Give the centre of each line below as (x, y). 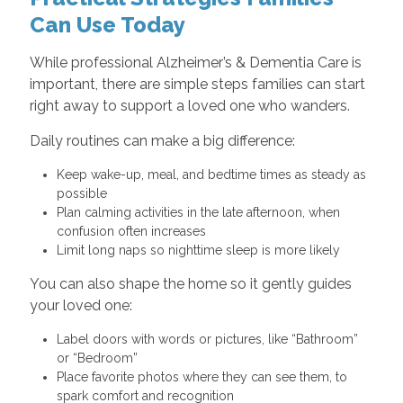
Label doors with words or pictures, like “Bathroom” (207, 340)
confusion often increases (134, 232)
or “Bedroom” (100, 358)
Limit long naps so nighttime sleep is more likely (201, 251)
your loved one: (81, 306)
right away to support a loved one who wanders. (189, 106)
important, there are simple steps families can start (197, 85)
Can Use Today (107, 25)
